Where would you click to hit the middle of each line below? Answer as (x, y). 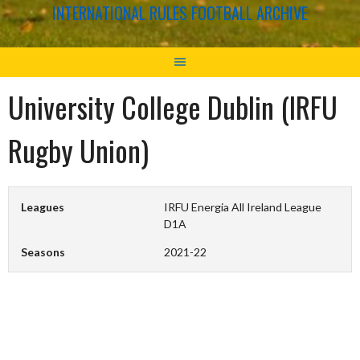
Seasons (43, 252)
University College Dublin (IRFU (173, 106)
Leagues (43, 207)
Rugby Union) (78, 149)
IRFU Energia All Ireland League (243, 207)
